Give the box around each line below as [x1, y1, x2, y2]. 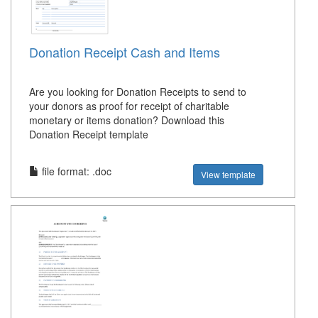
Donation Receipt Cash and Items [29, 43, 220, 62]
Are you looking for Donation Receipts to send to [29, 84, 246, 99]
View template [201, 168, 256, 181]
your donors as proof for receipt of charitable [29, 99, 229, 114]
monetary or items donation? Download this [29, 113, 224, 128]
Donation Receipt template [29, 127, 148, 142]
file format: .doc [39, 164, 111, 179]
